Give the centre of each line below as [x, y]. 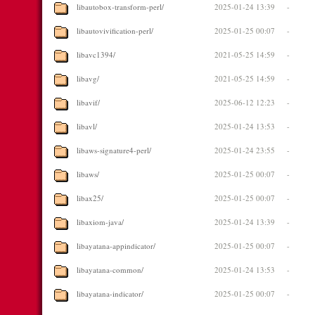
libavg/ [88, 78]
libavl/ [87, 126]
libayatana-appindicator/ [116, 246]
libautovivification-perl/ [115, 31]
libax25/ [90, 198]
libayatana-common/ [110, 270]
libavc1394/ [96, 54]
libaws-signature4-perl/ [114, 150]
